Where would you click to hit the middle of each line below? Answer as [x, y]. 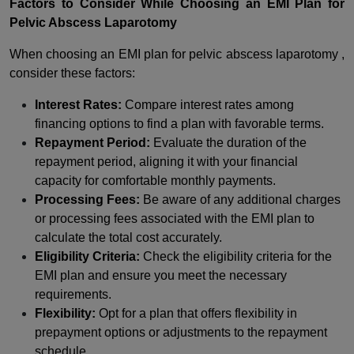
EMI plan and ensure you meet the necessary [161, 275]
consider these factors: [72, 73]
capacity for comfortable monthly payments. [155, 180]
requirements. [73, 294]
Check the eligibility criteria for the [237, 256]
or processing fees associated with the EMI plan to [175, 218]
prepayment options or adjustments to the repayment [181, 332]
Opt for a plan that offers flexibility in [196, 313]
